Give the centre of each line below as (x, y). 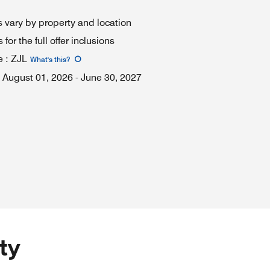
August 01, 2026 (38, 77)
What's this (48, 59)
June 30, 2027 (111, 77)
